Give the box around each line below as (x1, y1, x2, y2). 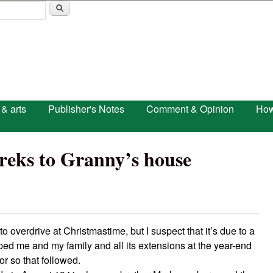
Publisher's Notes (48, 102, 124, 116)
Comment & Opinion (146, 102, 234, 116)
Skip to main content (78, 2, 166, 16)
